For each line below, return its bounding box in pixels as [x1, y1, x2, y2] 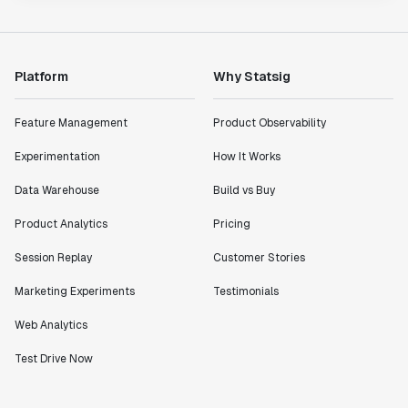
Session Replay [15, 250, 92, 265]
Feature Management [15, 116, 127, 130]
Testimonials [213, 284, 279, 299]
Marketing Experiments [15, 284, 135, 299]
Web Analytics [15, 318, 87, 332]
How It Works [213, 149, 280, 164]
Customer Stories [213, 250, 305, 265]
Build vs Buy [213, 183, 275, 198]
